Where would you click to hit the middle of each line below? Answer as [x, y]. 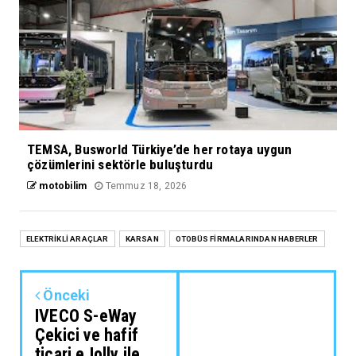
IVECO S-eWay [86, 316]
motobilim [62, 186]
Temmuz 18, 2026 [145, 186]
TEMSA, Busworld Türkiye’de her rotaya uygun [160, 150]
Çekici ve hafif [87, 335]
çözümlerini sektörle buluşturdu [120, 165]
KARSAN [142, 239]
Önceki [65, 296]
